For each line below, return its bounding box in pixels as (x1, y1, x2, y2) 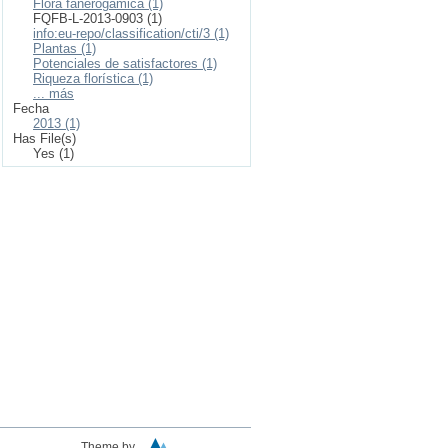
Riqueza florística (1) (33, 71, 153, 86)
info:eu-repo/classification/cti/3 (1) (33, 26, 229, 41)
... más (33, 86, 74, 101)
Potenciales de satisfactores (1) (33, 56, 217, 71)
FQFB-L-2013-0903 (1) (33, 11, 162, 26)
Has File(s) (13, 131, 76, 146)
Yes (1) (33, 146, 74, 161)
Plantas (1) (33, 41, 96, 56)
